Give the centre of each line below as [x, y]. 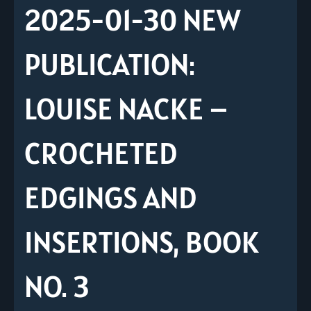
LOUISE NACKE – [126, 108]
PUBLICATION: [110, 64]
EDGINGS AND [110, 197]
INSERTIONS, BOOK [142, 242]
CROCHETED [101, 153]
